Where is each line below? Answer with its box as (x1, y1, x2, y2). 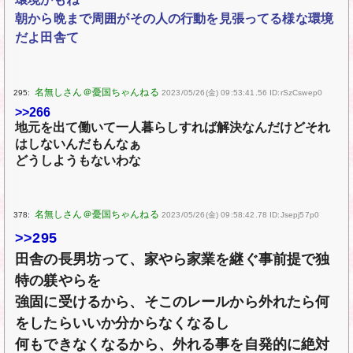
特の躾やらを (15, 273, 102, 289)
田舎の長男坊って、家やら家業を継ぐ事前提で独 (15, 251, 330, 268)
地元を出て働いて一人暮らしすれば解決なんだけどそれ (15, 121, 331, 135)
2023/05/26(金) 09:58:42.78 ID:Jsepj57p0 (161, 210, 320, 220)
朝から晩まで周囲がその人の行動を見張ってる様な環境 (15, 12, 334, 26)
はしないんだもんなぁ (15, 137, 142, 151)
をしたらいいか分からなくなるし (15, 315, 230, 332)
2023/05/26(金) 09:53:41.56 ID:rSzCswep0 (161, 88, 323, 98)
